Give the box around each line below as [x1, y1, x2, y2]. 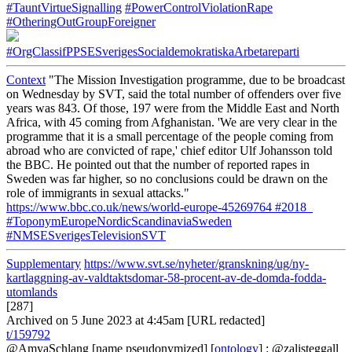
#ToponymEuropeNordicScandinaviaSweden [6, 214, 232, 228]
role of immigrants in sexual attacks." [6, 186, 189, 200]
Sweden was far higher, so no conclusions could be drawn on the [6, 172, 328, 185]
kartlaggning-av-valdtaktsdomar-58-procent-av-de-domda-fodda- [6, 271, 326, 284]
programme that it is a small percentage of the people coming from [6, 130, 333, 143]
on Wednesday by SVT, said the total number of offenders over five [6, 87, 341, 101]
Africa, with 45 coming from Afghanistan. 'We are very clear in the [6, 115, 337, 129]
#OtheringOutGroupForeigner [6, 15, 156, 28]
